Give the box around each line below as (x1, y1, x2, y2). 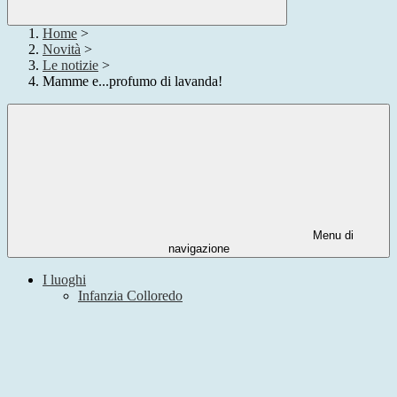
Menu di (309, 229, 354, 243)
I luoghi (43, 272, 86, 288)
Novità (43, 42, 81, 58)
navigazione (167, 242, 230, 256)
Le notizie (43, 58, 98, 74)
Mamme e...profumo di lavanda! (43, 74, 222, 90)
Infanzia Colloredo (78, 288, 183, 304)
